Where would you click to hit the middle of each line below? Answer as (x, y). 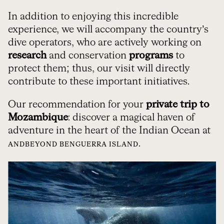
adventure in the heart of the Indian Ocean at (109, 131)
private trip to (178, 105)
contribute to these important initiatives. (99, 82)
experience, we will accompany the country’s (108, 30)
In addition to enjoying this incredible (93, 17)
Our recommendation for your (77, 105)
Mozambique (38, 118)
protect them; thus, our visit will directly (99, 69)
